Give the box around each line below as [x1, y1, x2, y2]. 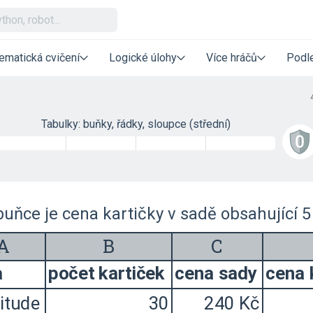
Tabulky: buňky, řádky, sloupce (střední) [41, 117, 231, 131]
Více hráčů [206, 51, 257, 64]
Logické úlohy [109, 51, 177, 64]
